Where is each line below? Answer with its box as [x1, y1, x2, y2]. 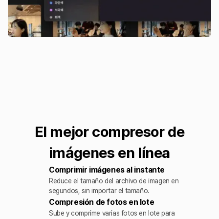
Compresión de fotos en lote [49, 197, 154, 207]
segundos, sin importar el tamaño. [49, 187, 150, 195]
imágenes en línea [48, 144, 171, 161]
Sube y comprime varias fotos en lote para [49, 209, 175, 217]
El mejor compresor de [34, 123, 185, 140]
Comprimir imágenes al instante [49, 165, 165, 175]
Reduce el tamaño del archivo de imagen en [49, 177, 179, 185]
